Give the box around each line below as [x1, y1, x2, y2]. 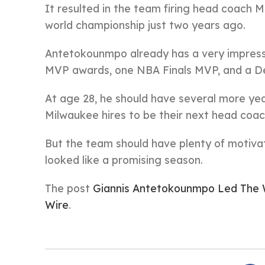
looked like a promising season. [45, 153, 203, 166]
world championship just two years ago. [45, 18, 245, 31]
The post [45, 182, 93, 195]
